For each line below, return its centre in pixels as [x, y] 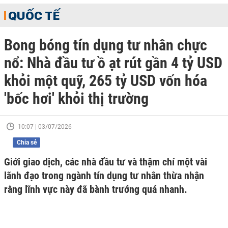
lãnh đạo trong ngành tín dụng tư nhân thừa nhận [104, 176]
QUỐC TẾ [34, 15]
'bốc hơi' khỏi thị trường [76, 98]
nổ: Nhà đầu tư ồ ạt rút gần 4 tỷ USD [113, 63]
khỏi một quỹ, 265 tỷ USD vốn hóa [106, 81]
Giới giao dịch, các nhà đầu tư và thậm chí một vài [106, 162]
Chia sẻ [26, 142]
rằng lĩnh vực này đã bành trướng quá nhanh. [96, 189]
